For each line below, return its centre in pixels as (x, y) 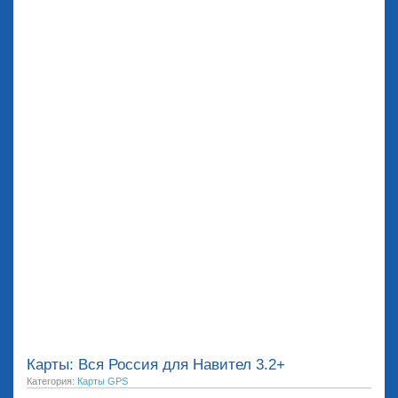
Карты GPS (103, 382)
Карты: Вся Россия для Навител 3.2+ (156, 365)
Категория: (52, 382)
